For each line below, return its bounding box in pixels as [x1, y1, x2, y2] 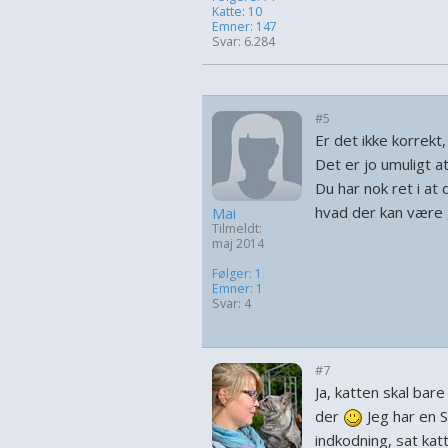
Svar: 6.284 [212, 33, 275, 50]
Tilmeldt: [212, 220, 262, 237]
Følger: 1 [212, 265, 262, 282]
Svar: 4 [212, 295, 251, 312]
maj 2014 [212, 235, 264, 252]
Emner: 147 [212, 18, 277, 35]
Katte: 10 [212, 3, 262, 20]
